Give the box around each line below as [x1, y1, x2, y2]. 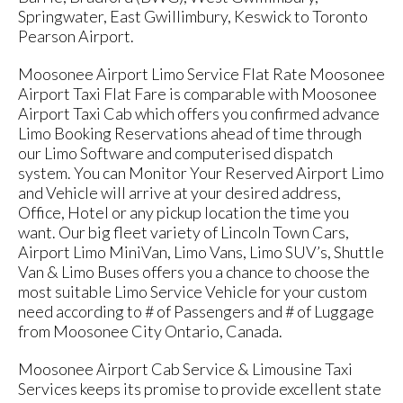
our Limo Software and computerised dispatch [18, 143, 333, 163]
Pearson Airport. [18, 26, 134, 46]
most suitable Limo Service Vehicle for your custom [18, 282, 367, 301]
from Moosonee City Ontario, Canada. [18, 321, 282, 341]
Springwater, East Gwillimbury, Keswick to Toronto [18, 6, 368, 26]
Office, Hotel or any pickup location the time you [18, 202, 349, 222]
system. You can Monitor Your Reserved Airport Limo [18, 163, 384, 183]
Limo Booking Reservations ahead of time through [18, 123, 362, 143]
